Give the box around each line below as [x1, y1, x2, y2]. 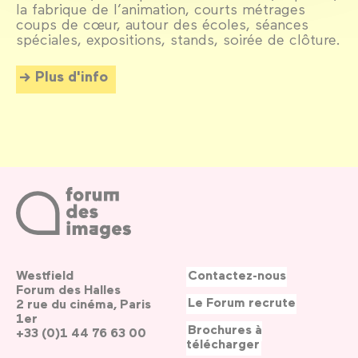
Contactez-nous [187, 267, 286, 284]
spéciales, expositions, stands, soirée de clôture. [16, 30, 340, 49]
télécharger [186, 336, 260, 352]
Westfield [16, 267, 74, 284]
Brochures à [187, 321, 262, 338]
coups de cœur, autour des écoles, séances [16, 15, 308, 34]
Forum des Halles [16, 281, 121, 298]
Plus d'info [34, 67, 108, 86]
